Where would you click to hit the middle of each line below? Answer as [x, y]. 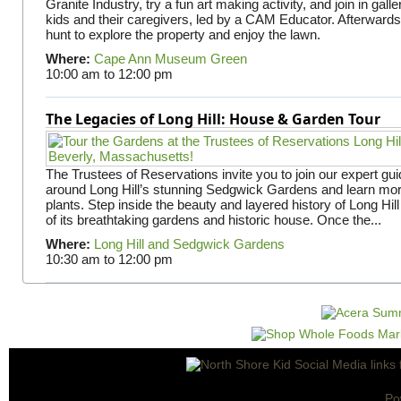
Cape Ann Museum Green [170, 58]
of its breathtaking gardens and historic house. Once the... [213, 219]
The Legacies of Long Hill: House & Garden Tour [213, 119]
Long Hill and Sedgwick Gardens [189, 243]
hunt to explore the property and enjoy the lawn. [183, 34]
